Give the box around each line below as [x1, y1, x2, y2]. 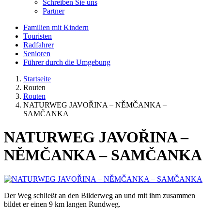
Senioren [23, 49, 50, 58]
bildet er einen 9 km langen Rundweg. [4, 200, 121, 208]
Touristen [23, 32, 52, 40]
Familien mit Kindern [23, 23, 89, 31]
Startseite [23, 75, 51, 83]
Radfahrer [23, 41, 54, 49]
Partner [43, 7, 64, 15]
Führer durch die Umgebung [23, 58, 110, 66]
